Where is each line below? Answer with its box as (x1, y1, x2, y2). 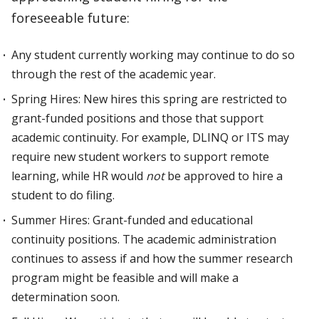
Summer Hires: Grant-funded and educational (11, 212, 253, 228)
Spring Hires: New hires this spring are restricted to (11, 91, 287, 107)
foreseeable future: (11, 9, 130, 26)
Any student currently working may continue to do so (11, 47, 295, 63)
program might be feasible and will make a (11, 270, 239, 286)
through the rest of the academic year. (11, 66, 216, 82)
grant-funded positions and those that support (11, 110, 263, 126)
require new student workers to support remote (11, 149, 269, 164)
